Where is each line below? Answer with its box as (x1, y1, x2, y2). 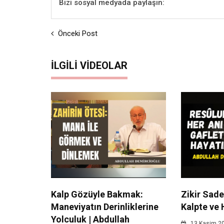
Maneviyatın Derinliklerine (51, 201, 158, 212)
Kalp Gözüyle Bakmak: (51, 189, 143, 200)
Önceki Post (56, 28, 97, 38)
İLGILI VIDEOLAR (51, 59, 127, 71)
